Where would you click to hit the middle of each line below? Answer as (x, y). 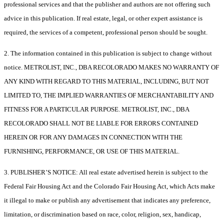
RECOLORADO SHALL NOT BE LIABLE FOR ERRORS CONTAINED (101, 123)
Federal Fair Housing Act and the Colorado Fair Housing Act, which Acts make (109, 186)
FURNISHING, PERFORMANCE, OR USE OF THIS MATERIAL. (92, 151)
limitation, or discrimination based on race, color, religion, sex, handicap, (102, 214)
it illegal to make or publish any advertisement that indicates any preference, (107, 200)
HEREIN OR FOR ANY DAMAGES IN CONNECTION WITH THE (93, 137)
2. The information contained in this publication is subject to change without (108, 53)
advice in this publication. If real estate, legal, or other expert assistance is (103, 18)
